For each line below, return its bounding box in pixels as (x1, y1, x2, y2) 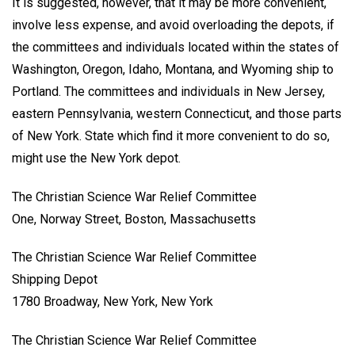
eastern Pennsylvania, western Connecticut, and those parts (12, 105, 342, 121)
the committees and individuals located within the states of (12, 39, 339, 55)
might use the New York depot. (12, 150, 181, 166)
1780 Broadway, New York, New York (12, 294, 213, 310)
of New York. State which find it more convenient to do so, (12, 128, 330, 143)
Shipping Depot (12, 272, 97, 288)
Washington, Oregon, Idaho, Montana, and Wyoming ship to (12, 61, 334, 77)
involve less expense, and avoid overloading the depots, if (12, 17, 334, 32)
